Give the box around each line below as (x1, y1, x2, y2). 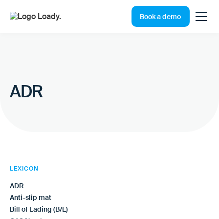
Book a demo (140, 12, 181, 21)
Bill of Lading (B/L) (10, 204, 68, 214)
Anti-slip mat (10, 193, 51, 202)
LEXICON (10, 164, 39, 173)
